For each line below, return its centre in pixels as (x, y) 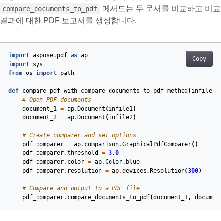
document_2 (39, 118)
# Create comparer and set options (79, 135)
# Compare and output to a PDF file (81, 189)
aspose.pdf (50, 55)
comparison (102, 144)
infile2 (121, 118)
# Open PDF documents (57, 100)
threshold (83, 153)
